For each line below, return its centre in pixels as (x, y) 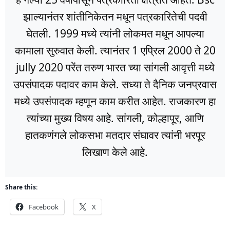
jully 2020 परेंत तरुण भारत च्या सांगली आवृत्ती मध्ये (115, 68)
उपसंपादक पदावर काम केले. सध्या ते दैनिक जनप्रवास (115, 84)
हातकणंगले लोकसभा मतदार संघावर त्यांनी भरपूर (115, 135)
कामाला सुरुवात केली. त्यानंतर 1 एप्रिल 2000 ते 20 (115, 51)
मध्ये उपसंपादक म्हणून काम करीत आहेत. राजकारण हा (115, 101)
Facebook (44, 207)
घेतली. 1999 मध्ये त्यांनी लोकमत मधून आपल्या (115, 34)
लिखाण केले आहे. (115, 152)
